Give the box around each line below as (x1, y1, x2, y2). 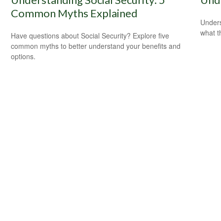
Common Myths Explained (11, 6, 138, 20)
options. (11, 51, 36, 61)
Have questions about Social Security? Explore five (11, 30, 170, 40)
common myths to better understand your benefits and (11, 40, 181, 51)
